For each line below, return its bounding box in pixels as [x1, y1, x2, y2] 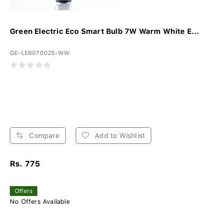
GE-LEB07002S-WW [10, 49, 70, 56]
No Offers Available [10, 197, 70, 205]
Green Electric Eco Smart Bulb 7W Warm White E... [10, 27, 199, 36]
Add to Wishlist [93, 131, 145, 139]
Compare [27, 131, 59, 139]
